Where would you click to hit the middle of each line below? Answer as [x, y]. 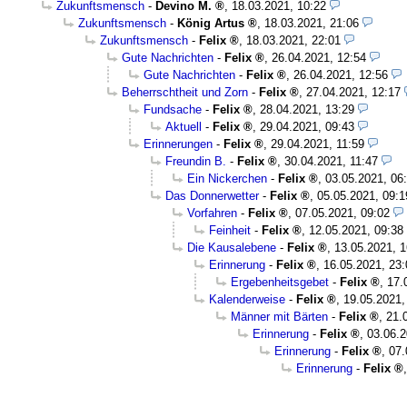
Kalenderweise [247, 300]
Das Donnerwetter [212, 196]
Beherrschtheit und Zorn [185, 93]
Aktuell [184, 127]
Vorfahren [212, 213]
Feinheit [230, 231]
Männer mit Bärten [279, 317]
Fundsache [173, 110]
